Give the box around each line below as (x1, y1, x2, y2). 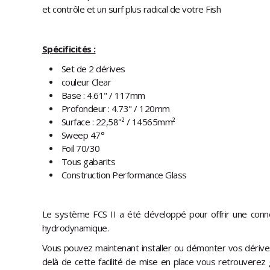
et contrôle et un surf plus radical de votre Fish (42, 3, 221, 16)
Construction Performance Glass (61, 169, 187, 181)
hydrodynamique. (42, 222, 108, 234)
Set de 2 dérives (61, 63, 125, 75)
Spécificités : (42, 43, 96, 55)
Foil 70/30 (61, 142, 100, 155)
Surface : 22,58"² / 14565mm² (61, 116, 175, 128)
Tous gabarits (61, 155, 115, 168)
